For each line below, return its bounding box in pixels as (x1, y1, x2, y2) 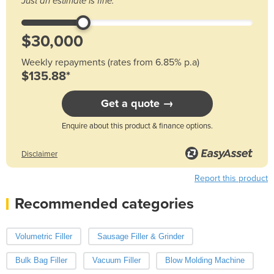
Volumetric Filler (15, 231, 72, 241)
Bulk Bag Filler (15, 256, 67, 265)
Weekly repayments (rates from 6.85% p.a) (21, 56, 199, 68)
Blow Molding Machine (165, 256, 245, 265)
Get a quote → (100, 96, 174, 110)
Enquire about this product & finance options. (61, 120, 213, 131)
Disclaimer (21, 149, 57, 159)
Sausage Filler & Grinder (97, 231, 184, 241)
